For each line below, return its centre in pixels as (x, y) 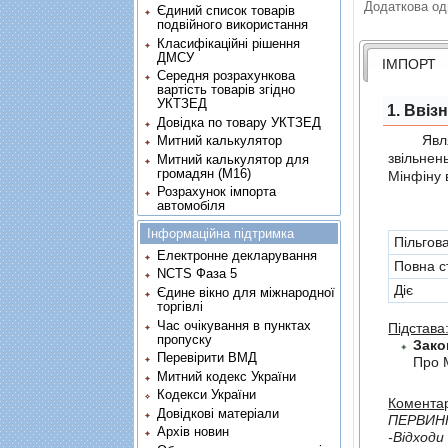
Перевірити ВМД (206, 358)
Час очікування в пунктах (233, 325)
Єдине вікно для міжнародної (245, 292)
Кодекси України (206, 395)
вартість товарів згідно (225, 90)
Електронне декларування (236, 255)
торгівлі (179, 306)
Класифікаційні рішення (228, 43)
